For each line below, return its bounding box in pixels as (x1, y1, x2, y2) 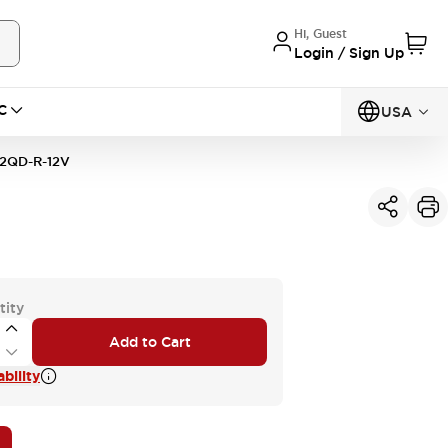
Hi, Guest (294, 25, 347, 42)
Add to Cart (108, 333, 191, 351)
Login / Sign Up (294, 43, 404, 62)
